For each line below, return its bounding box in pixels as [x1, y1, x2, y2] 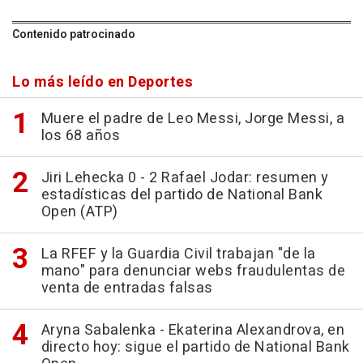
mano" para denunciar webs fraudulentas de [41, 260, 345, 283]
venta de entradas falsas [41, 277, 213, 300]
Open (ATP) [41, 201, 118, 224]
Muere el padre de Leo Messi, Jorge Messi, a [41, 108, 344, 130]
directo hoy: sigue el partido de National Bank [41, 336, 350, 359]
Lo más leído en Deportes [12, 71, 193, 94]
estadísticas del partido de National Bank [41, 184, 322, 207]
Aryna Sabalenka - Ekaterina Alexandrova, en [41, 319, 344, 342]
